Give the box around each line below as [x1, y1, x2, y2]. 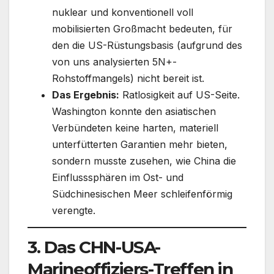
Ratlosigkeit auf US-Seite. [119, 89, 240, 102]
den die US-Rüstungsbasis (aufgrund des [52, 39, 242, 52]
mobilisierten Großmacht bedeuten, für [52, 23, 232, 35]
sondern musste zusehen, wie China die [52, 155, 236, 168]
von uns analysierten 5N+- [52, 56, 177, 68]
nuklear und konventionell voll [52, 6, 193, 19]
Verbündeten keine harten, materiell [52, 122, 218, 135]
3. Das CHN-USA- [28, 236, 161, 257]
